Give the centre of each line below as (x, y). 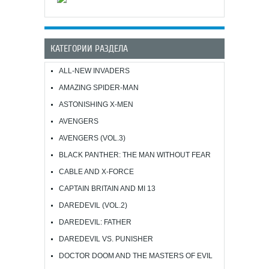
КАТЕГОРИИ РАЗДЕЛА (89, 48)
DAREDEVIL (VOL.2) (93, 205)
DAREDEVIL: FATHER (95, 222)
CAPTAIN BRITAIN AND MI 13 (107, 188)
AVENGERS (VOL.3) (92, 138)
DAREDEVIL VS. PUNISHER (106, 239)
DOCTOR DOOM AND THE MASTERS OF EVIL (136, 255)
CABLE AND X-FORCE (96, 171)
